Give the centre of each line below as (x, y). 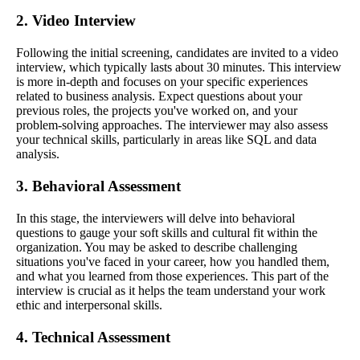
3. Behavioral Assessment (98, 186)
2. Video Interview (76, 21)
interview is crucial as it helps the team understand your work (171, 291)
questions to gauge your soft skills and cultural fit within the (167, 233)
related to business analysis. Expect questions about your (159, 96)
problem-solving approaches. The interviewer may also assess (172, 125)
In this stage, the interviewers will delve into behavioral (155, 219)
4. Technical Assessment (93, 337)
